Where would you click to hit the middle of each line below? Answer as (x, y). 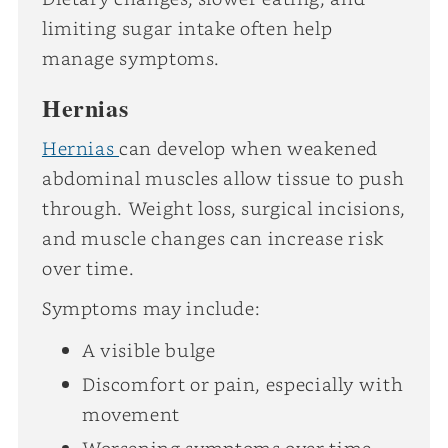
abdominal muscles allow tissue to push (223, 177)
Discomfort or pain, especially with (242, 383)
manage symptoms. (130, 57)
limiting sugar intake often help (187, 27)
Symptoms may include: (151, 307)
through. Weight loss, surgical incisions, (223, 207)
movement (131, 413)
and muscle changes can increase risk (212, 237)
